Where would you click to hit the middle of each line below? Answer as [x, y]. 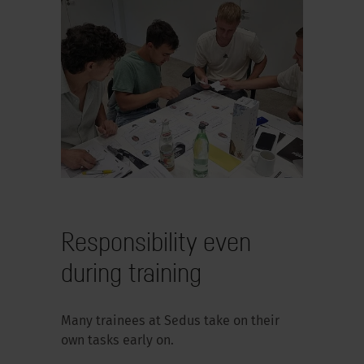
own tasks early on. [117, 341]
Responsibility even [156, 241]
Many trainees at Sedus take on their [170, 321]
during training [131, 272]
